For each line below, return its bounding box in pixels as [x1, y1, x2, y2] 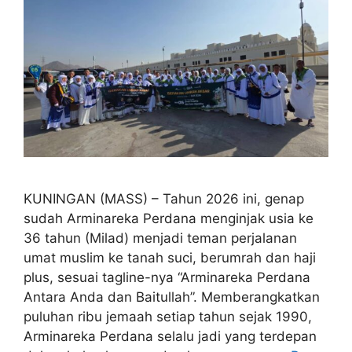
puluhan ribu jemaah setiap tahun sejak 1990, [24, 308, 312, 324]
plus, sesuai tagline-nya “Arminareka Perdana [24, 269, 310, 285]
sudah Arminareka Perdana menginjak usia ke [24, 210, 313, 226]
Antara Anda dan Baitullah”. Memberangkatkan [24, 288, 320, 305]
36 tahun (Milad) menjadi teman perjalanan [24, 229, 297, 246]
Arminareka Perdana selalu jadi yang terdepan [24, 328, 317, 344]
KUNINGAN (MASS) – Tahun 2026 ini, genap [24, 190, 304, 207]
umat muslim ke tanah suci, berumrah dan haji [24, 249, 316, 266]
